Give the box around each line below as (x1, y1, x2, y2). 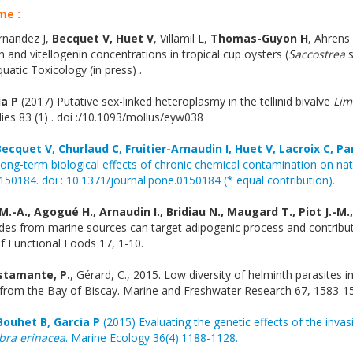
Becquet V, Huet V (52, 31, 154, 46)
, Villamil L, (154, 31, 210, 46)
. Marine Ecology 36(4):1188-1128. (65, 330, 238, 345)
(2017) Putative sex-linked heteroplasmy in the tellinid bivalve (18, 94, 333, 109)
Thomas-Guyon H (210, 31, 308, 46)
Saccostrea (288, 46, 345, 61)
